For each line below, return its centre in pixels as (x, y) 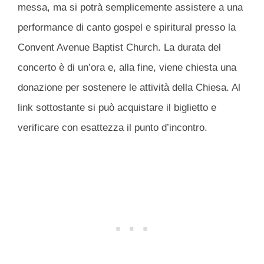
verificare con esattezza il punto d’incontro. (113, 127)
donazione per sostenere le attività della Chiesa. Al (129, 87)
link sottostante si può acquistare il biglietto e (117, 107)
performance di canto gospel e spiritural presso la (127, 27)
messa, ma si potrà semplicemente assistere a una (130, 7)
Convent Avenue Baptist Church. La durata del (119, 47)
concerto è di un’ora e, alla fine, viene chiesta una (127, 67)
